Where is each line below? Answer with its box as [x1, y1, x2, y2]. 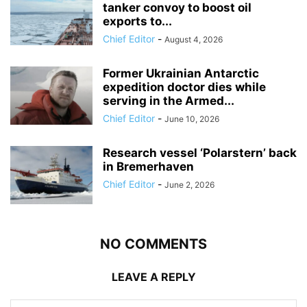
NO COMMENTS [100, 235, 207, 252]
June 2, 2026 [164, 179, 214, 190]
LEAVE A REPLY [111, 269, 196, 284]
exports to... [103, 14, 172, 28]
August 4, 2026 [164, 34, 223, 45]
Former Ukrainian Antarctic [103, 66, 259, 80]
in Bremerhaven [103, 159, 194, 173]
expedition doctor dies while [103, 79, 266, 94]
